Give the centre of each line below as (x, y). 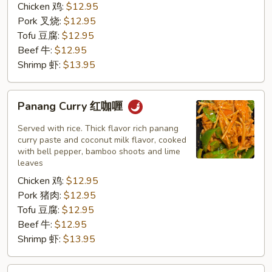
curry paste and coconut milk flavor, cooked (102, 140)
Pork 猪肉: (41, 195)
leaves (30, 163)
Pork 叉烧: (41, 21)
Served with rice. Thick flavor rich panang (98, 128)
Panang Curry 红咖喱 (72, 106)
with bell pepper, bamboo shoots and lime (99, 151)
